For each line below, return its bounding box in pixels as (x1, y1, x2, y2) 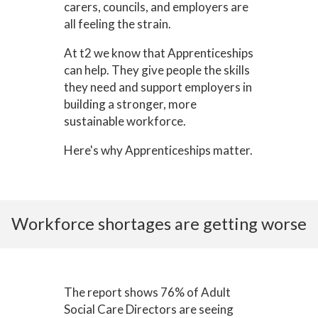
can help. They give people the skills (63, 62, 250, 77)
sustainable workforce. (63, 114, 186, 128)
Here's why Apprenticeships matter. (63, 143, 253, 158)
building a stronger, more (63, 97, 197, 111)
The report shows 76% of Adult (63, 285, 231, 300)
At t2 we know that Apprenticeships (63, 45, 253, 60)
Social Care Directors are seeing (63, 302, 234, 317)
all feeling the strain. (63, 16, 171, 31)
